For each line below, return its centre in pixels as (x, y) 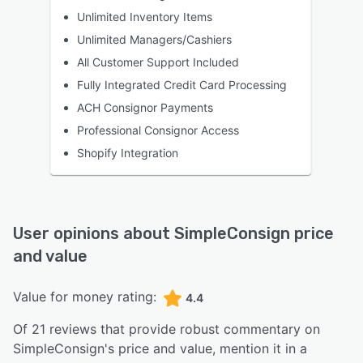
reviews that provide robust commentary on (183, 329)
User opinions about (94, 234)
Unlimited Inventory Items (145, 17)
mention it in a (263, 349)
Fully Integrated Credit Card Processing (182, 85)
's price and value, (162, 349)
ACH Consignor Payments (145, 108)
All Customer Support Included (158, 62)
